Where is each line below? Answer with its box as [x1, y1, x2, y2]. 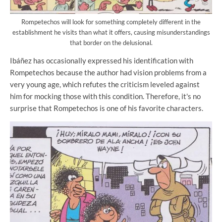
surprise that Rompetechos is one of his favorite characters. [10, 104, 203, 113]
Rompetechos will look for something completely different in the [21, 18, 201, 26]
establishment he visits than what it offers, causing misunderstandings [12, 28, 210, 37]
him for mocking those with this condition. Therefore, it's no [10, 92, 201, 101]
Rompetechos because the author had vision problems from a [10, 68, 207, 77]
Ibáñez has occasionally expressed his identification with [10, 56, 193, 65]
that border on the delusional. [69, 39, 153, 47]
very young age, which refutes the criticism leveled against [10, 80, 200, 89]
